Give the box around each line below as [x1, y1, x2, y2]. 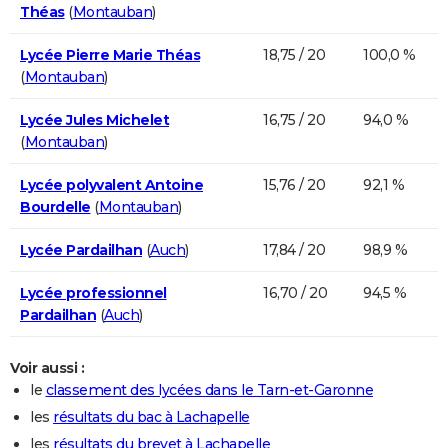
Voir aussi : [10, 358, 84, 377]
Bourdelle [20, 197, 91, 216]
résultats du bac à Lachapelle [53, 407, 250, 426]
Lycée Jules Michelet [20, 110, 169, 129]
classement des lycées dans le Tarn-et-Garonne [45, 380, 373, 399]
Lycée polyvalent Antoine [20, 175, 203, 194]
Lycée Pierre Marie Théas [20, 45, 200, 64]
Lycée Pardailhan [20, 240, 142, 259]
